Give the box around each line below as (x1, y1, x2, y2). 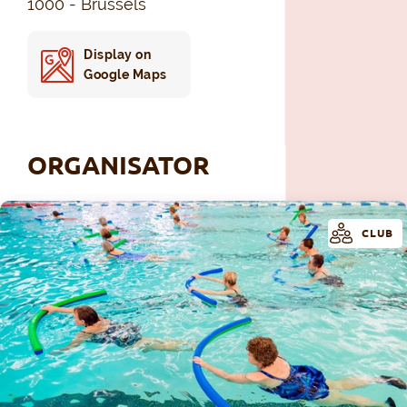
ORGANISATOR (27, 150, 210, 179)
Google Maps (84, 66, 167, 82)
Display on (84, 46, 151, 62)
